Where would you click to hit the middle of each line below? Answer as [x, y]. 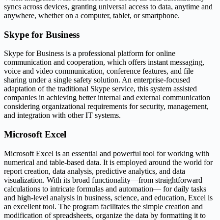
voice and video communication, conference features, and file [99, 71]
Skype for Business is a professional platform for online [90, 54]
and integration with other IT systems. [62, 115]
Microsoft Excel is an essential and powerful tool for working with [107, 153]
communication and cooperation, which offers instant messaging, [104, 62]
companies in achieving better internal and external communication [107, 98]
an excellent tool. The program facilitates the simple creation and [103, 206]
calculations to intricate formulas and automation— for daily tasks [105, 189]
